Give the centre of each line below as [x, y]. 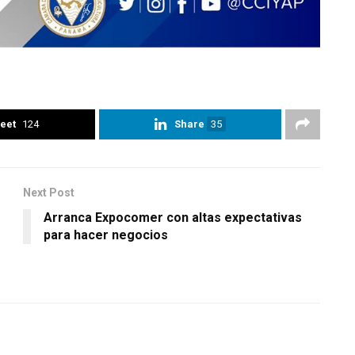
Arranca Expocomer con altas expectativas [173, 217]
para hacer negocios [106, 235]
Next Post [49, 192]
